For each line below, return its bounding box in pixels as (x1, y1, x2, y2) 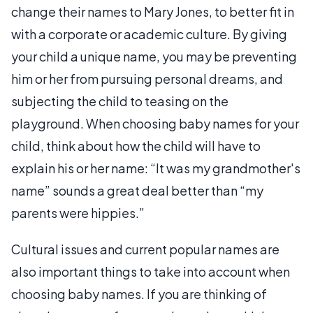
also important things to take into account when (11, 263, 290, 279)
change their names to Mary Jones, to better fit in (11, 3, 294, 20)
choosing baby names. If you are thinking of (11, 286, 267, 302)
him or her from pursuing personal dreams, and (11, 71, 283, 87)
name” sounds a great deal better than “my (11, 182, 263, 198)
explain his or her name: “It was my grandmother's (11, 160, 300, 176)
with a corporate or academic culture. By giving (11, 26, 287, 42)
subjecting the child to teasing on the (11, 93, 228, 109)
